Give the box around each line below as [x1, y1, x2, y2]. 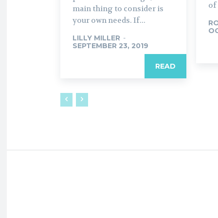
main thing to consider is [73, 3, 163, 14]
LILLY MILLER [73, 33, 120, 42]
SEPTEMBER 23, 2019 [73, 41, 148, 50]
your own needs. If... [73, 15, 145, 25]
